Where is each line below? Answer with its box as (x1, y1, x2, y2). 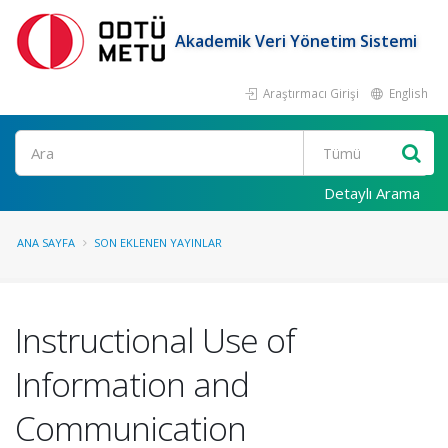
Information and (15, 361, 249, 407)
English (386, 85, 428, 101)
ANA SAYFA (17, 235, 75, 250)
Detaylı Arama (324, 183, 420, 203)
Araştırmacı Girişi (260, 85, 359, 101)
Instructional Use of (15, 317, 295, 363)
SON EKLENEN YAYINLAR (94, 235, 222, 250)
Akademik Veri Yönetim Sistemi (175, 29, 417, 52)
